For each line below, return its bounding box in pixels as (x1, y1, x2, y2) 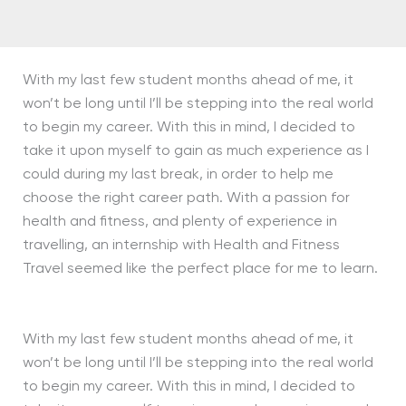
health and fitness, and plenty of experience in (22, 215, 337, 229)
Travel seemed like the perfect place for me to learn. (22, 262, 378, 276)
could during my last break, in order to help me (22, 168, 333, 182)
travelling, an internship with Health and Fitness (22, 238, 340, 253)
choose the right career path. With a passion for (22, 191, 350, 206)
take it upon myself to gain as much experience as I (22, 144, 369, 159)
